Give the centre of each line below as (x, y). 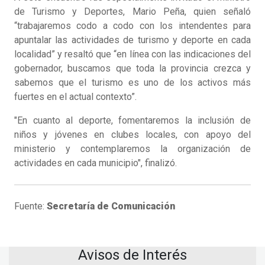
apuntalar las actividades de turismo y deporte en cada (132, 40)
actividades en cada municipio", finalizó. (96, 163)
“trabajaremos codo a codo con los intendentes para (132, 26)
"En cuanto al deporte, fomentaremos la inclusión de (132, 121)
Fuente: (30, 206)
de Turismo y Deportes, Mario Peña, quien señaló (132, 12)
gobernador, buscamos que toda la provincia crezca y (132, 69)
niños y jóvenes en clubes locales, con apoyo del (132, 135)
